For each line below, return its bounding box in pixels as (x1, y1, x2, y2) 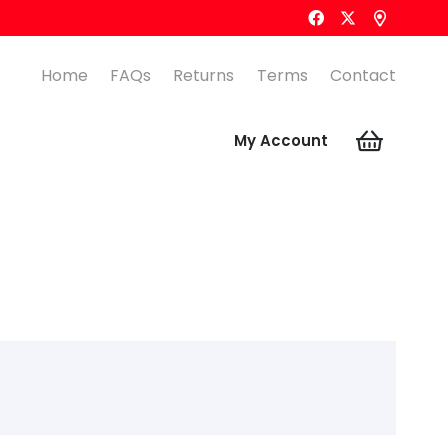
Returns (173, 64, 235, 87)
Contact (330, 64, 396, 87)
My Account (234, 130, 329, 151)
